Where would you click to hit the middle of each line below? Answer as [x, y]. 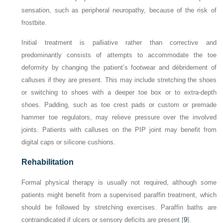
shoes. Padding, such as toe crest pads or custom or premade [119, 105]
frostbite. [34, 23]
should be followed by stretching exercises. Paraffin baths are [119, 208]
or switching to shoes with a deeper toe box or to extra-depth [119, 93]
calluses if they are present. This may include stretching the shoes [119, 80]
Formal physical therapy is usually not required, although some [119, 183]
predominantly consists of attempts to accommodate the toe [119, 55]
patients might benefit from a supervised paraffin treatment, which [119, 195]
